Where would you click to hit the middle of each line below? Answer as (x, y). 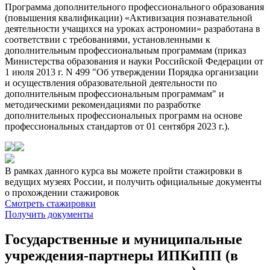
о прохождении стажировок (62, 192)
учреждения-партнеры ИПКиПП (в (121, 256)
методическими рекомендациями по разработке (103, 104)
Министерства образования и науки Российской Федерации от (134, 61)
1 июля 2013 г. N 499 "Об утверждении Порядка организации (132, 72)
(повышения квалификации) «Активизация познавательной (129, 17)
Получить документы (49, 214)
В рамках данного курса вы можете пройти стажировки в (124, 171)
